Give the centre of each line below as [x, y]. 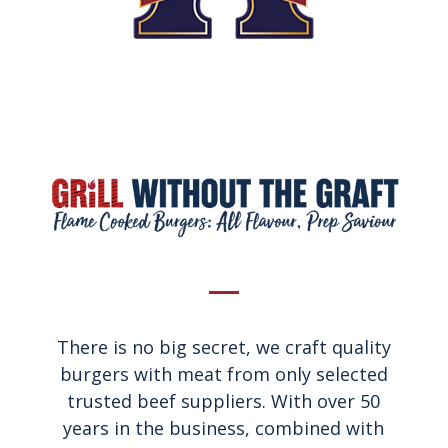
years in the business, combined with [224, 428]
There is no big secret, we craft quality [223, 347]
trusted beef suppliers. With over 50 [224, 401]
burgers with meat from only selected [223, 374]
